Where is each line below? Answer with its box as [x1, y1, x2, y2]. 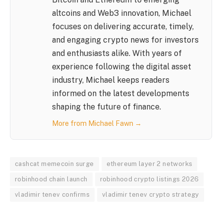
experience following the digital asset [52, 61, 191, 71]
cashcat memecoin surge [15, 160, 94, 167]
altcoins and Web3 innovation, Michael [52, 8, 191, 18]
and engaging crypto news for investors [52, 35, 199, 45]
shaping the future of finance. [52, 102, 161, 111]
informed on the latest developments [52, 88, 189, 98]
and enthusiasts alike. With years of [52, 48, 182, 58]
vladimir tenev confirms [15, 190, 90, 198]
